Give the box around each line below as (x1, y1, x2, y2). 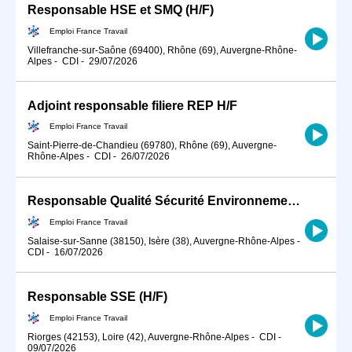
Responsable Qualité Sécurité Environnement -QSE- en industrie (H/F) (288, 194, 300, 208)
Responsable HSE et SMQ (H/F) (27, 2, 214, 16)
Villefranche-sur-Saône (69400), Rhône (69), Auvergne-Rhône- (27, 44, 297, 56)
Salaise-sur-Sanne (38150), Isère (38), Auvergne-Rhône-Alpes (27, 236, 295, 247)
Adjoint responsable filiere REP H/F (27, 98, 237, 112)
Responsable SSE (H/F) (27, 290, 167, 304)
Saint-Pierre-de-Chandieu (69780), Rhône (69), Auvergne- (27, 140, 277, 152)
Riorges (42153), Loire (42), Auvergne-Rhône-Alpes (27, 331, 249, 343)
